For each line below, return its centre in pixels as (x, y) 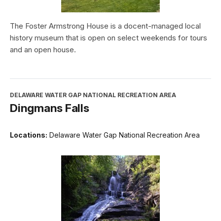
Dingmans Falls (50, 108)
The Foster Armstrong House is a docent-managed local (105, 26)
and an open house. (43, 50)
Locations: (29, 135)
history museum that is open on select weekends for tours (109, 38)
